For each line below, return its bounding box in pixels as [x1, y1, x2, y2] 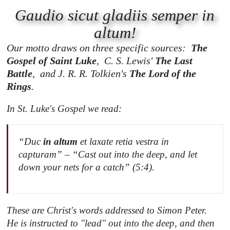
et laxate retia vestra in [78, 136, 169, 147]
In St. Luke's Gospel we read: [7, 103, 122, 114]
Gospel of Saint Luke [7, 55, 97, 67]
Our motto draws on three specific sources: [7, 42, 191, 54]
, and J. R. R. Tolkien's [32, 68, 130, 80]
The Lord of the [129, 68, 197, 80]
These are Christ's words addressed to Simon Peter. [7, 205, 210, 216]
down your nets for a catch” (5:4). [18, 162, 155, 173]
